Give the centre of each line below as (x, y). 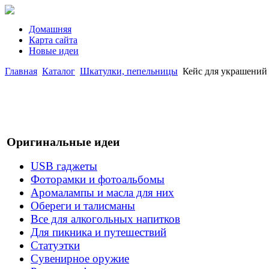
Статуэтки (55, 246)
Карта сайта (53, 40)
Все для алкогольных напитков (105, 219)
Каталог (59, 71)
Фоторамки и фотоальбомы (98, 180)
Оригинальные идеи (63, 141)
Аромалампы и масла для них (102, 193)
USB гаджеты (64, 166)
